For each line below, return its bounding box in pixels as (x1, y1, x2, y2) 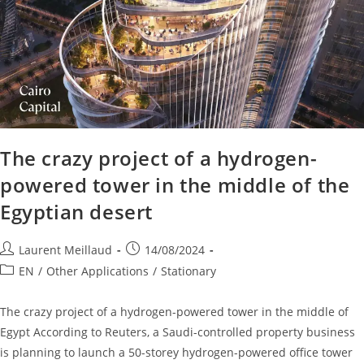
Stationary (161, 263, 216, 279)
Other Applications (46, 263, 149, 279)
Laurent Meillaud (19, 242, 112, 258)
